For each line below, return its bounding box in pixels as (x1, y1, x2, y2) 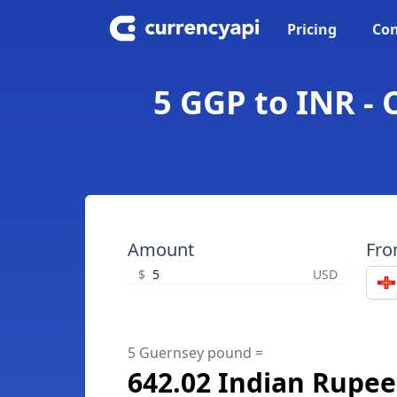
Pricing (287, 19, 337, 39)
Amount (128, 237, 194, 261)
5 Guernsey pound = (128, 343, 263, 362)
